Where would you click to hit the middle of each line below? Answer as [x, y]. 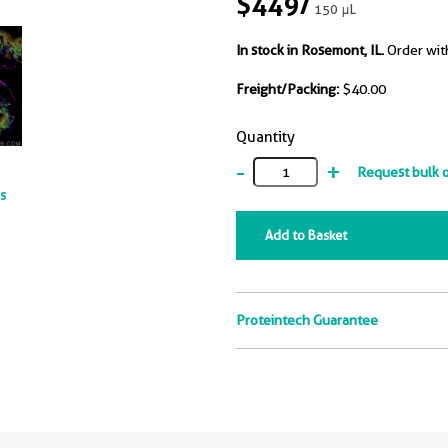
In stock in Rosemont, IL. [310, 50]
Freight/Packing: [287, 89]
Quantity [265, 137]
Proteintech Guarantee [307, 320]
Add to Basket [306, 235]
